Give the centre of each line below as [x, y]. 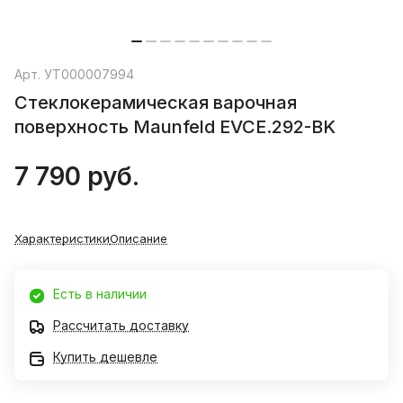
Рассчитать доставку [121, 326]
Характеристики [62, 239]
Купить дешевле [105, 357]
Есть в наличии [100, 294]
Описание [139, 239]
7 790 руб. [77, 177]
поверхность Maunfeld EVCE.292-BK [175, 127]
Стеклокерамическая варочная [156, 103]
